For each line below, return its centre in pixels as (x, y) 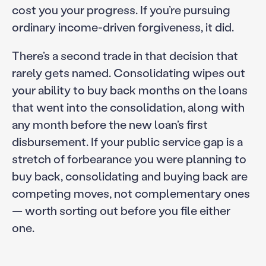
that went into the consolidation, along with (128, 107)
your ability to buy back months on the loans (129, 90)
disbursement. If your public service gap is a (127, 142)
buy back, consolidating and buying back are (129, 176)
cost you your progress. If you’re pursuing (121, 9)
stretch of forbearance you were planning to (129, 159)
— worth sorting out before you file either (121, 210)
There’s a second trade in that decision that (125, 56)
